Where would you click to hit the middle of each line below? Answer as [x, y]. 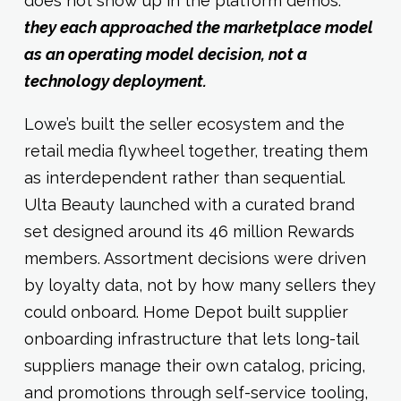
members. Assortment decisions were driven [195, 259]
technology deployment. [115, 81]
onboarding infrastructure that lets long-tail [191, 339]
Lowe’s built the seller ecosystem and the [184, 124]
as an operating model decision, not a [165, 55]
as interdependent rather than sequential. [184, 178]
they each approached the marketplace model [198, 28]
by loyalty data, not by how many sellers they [200, 286]
